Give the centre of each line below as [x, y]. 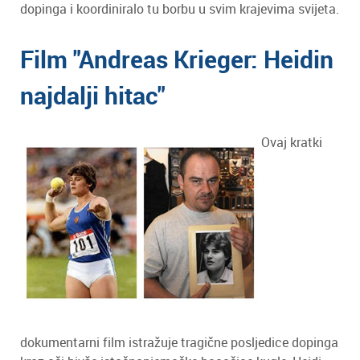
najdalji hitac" [93, 95]
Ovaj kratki [292, 142]
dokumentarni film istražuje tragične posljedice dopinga [179, 342]
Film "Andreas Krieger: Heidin [177, 59]
